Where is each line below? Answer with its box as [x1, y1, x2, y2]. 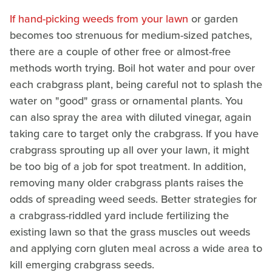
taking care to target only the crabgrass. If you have [10, 126, 259, 142]
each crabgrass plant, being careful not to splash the [10, 76, 262, 93]
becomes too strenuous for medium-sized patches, [10, 27, 252, 44]
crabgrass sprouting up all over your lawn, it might [10, 142, 250, 158]
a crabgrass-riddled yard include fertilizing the [10, 208, 229, 224]
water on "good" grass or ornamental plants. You [10, 93, 243, 109]
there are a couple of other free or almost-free [10, 44, 231, 60]
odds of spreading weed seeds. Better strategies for [10, 191, 257, 208]
